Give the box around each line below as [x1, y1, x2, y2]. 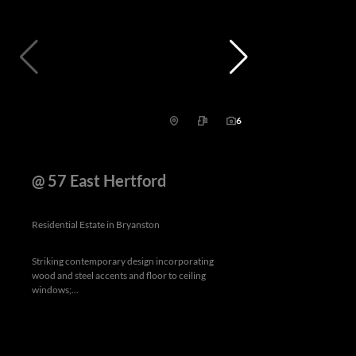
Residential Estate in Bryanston [32, 218, 160, 230]
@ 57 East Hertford [32, 170, 166, 190]
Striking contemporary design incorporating [32, 254, 214, 267]
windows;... [32, 283, 79, 296]
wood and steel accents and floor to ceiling [32, 269, 206, 281]
